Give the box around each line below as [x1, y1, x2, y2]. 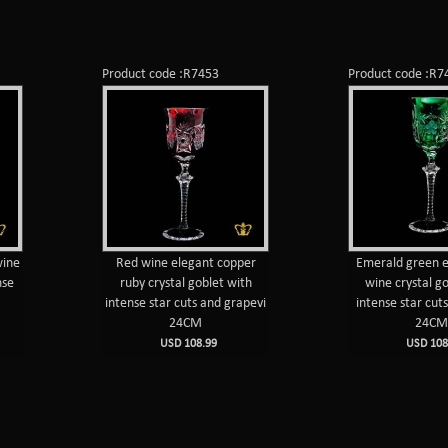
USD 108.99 [154, 337, 218, 350]
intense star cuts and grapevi [105, 295, 267, 311]
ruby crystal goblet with [119, 275, 252, 291]
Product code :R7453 [102, 66, 220, 82]
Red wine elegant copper [115, 255, 256, 271]
